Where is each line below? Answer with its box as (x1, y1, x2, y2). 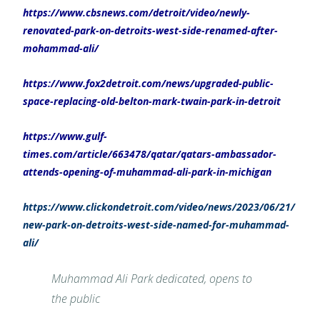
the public (51, 290, 100, 306)
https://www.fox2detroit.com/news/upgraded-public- (23, 76, 274, 90)
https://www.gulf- (23, 129, 107, 143)
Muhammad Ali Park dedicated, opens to (51, 270, 252, 286)
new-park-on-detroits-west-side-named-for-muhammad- (23, 217, 289, 231)
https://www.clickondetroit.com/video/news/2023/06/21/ (23, 199, 295, 214)
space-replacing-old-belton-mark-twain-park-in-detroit (23, 94, 281, 108)
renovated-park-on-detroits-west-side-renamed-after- (23, 23, 278, 37)
